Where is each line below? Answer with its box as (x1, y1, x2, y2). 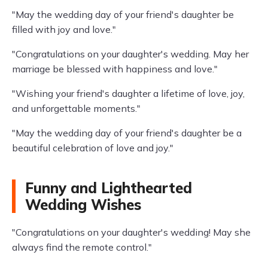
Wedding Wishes (25, 196, 141, 214)
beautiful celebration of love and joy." (12, 142, 173, 154)
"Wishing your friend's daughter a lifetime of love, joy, (12, 87, 245, 99)
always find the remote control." (12, 241, 152, 253)
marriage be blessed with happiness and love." (12, 63, 218, 75)
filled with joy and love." (12, 23, 116, 35)
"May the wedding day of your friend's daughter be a (12, 127, 242, 139)
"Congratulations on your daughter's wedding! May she (12, 226, 251, 238)
